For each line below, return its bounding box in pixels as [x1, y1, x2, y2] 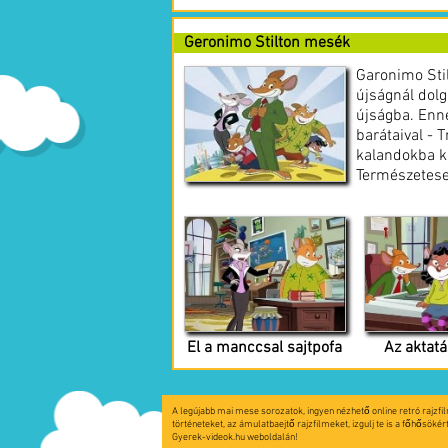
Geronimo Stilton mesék [184, 32, 350, 53]
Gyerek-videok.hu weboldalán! [172, 431, 298, 444]
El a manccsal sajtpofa [186, 338, 342, 358]
